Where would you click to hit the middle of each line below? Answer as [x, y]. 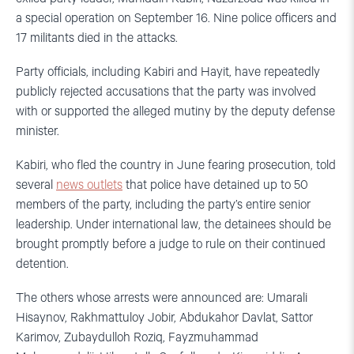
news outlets [89, 186]
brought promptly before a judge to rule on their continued [171, 245]
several [36, 186]
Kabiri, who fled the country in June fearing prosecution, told [176, 166]
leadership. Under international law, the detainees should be [173, 225]
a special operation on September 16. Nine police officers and [176, 19]
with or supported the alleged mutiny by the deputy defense [175, 112]
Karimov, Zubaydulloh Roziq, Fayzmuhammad [137, 338]
